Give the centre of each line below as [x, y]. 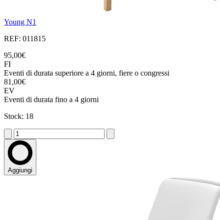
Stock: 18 [19, 116]
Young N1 [20, 22]
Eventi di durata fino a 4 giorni [51, 100]
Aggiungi [20, 170]
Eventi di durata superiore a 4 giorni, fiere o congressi [87, 73]
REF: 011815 [25, 39]
